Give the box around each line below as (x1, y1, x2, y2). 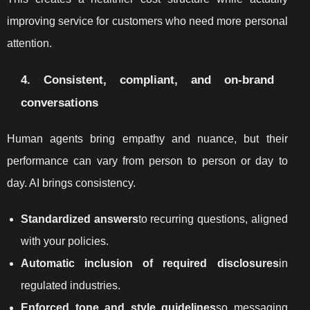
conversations (21, 95, 98, 109)
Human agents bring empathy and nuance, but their (7, 132, 288, 145)
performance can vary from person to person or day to (7, 154, 288, 167)
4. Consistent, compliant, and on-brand (21, 72, 274, 86)
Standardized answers (21, 212, 138, 225)
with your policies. (21, 235, 109, 247)
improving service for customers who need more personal (7, 15, 288, 27)
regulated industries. (21, 279, 120, 291)
